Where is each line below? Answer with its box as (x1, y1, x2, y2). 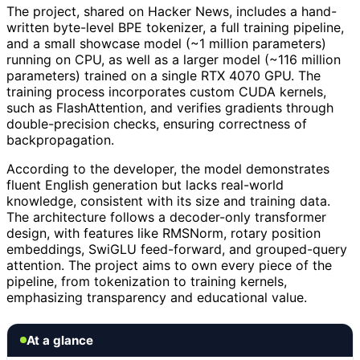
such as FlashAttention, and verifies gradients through (6, 99, 333, 116)
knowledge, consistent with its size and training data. (6, 192, 330, 209)
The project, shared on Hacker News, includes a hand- (6, 2, 337, 19)
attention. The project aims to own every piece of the (6, 256, 332, 273)
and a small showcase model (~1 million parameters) (6, 35, 326, 51)
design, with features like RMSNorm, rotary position (6, 224, 321, 241)
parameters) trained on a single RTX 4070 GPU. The (6, 67, 321, 84)
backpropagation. (6, 131, 114, 148)
